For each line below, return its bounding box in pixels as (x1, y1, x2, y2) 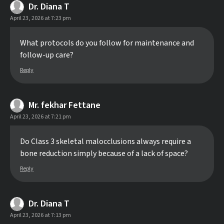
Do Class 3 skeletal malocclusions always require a (20, 136, 191, 147)
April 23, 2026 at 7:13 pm (10, 211, 71, 219)
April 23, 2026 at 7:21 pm (10, 112, 71, 121)
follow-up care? (20, 49, 73, 60)
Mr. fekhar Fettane (28, 99, 100, 111)
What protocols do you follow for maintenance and (20, 37, 194, 48)
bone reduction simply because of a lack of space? (20, 148, 188, 159)
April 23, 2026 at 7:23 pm (10, 14, 71, 22)
